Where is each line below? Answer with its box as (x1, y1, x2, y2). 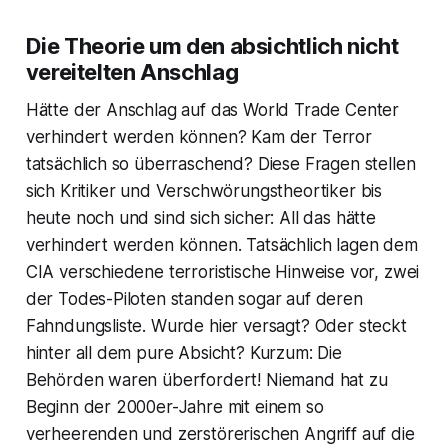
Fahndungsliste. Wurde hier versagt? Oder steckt (25, 316, 407, 337)
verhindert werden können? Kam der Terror (25, 127, 372, 148)
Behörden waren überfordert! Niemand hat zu (25, 370, 388, 391)
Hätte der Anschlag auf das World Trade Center (25, 100, 400, 121)
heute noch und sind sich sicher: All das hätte (25, 208, 376, 229)
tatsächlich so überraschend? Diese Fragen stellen (25, 154, 416, 175)
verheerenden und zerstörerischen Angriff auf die (25, 424, 415, 445)
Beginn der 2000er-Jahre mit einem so (25, 397, 324, 418)
